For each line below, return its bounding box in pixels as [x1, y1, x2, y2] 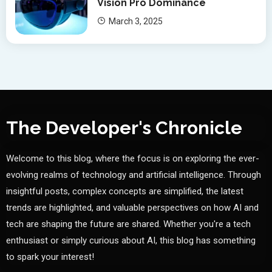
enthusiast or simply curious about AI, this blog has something [6, 235, 256, 246]
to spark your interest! [6, 251, 94, 263]
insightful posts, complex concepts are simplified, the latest [6, 186, 243, 197]
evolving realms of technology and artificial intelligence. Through [6, 169, 261, 181]
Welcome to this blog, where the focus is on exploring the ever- [6, 153, 259, 165]
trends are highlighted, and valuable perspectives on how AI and [6, 202, 259, 214]
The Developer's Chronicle [6, 117, 242, 139]
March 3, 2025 [109, 16, 163, 26]
